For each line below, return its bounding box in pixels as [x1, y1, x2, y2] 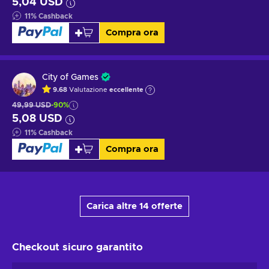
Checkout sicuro [12, 241, 96, 252]
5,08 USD [12, 113, 62, 124]
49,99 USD [12, 101, 51, 109]
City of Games [42, 73, 98, 82]
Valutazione [69, 86, 109, 94]
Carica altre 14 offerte [86, 201, 183, 211]
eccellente [109, 86, 144, 94]
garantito [96, 241, 143, 252]
